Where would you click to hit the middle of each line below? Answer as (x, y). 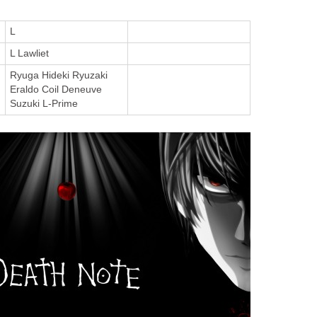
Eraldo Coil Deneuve (56, 90)
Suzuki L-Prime (44, 104)
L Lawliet (29, 54)
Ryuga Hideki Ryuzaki (58, 76)
